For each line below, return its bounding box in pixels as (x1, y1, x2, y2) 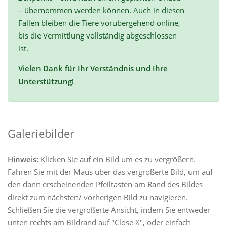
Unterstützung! (18, 76, 74, 87)
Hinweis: (8, 154, 39, 165)
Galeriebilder (8, 126, 74, 142)
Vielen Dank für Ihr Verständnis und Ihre (18, 63, 168, 74)
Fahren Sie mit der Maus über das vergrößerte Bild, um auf (8, 167, 213, 177)
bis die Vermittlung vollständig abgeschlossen (18, 30, 177, 41)
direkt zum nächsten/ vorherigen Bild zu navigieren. (8, 192, 188, 203)
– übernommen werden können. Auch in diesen (18, 5, 184, 16)
